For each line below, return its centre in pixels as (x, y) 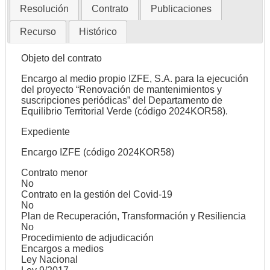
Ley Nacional (49, 259)
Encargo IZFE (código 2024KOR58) (97, 152)
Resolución (45, 8)
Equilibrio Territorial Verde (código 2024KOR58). (124, 111)
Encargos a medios (62, 248)
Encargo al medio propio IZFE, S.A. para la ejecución (134, 78)
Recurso (38, 31)
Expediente (45, 131)
